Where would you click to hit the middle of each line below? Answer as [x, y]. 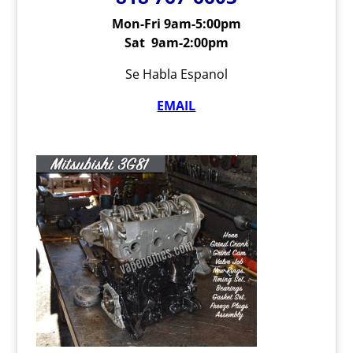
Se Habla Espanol [176, 74]
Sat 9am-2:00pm [176, 43]
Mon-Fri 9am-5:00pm [176, 24]
